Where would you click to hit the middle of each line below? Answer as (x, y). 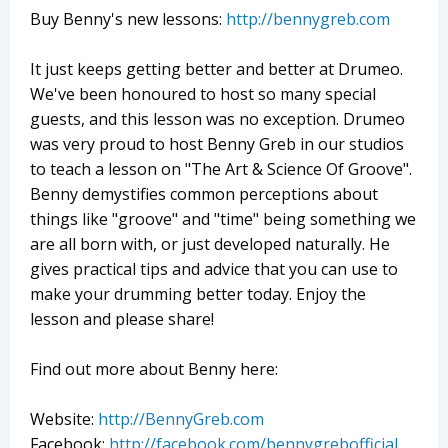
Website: (64, 419)
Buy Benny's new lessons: (128, 19)
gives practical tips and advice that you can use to (214, 269)
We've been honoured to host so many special (203, 94)
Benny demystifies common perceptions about (204, 194)
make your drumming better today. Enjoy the (198, 294)
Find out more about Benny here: (154, 369)
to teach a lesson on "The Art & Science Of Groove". (221, 169)
